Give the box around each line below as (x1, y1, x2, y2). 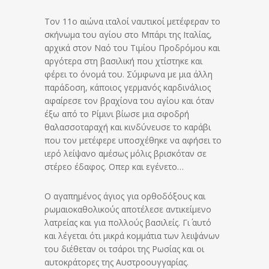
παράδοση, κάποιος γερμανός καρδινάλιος (44, 82, 211, 94)
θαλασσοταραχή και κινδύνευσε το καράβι (44, 121, 211, 133)
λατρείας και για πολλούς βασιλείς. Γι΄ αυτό (44, 217, 211, 229)
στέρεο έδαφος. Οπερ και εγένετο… (44, 161, 184, 173)
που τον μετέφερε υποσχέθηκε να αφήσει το (44, 134, 222, 147)
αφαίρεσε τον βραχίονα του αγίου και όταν (44, 95, 214, 107)
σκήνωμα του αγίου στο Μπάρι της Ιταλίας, (44, 29, 212, 41)
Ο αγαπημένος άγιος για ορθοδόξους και (44, 190, 205, 202)
